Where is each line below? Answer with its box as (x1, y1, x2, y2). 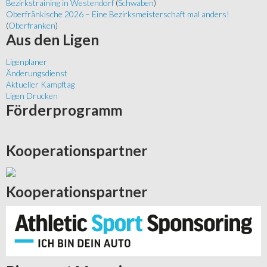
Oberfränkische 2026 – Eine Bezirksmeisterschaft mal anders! (6, 9, 229, 20)
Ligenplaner (6, 57, 47, 67)
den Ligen (31, 31, 99, 49)
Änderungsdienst (6, 68, 67, 79)
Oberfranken (8, 20, 55, 31)
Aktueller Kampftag (6, 79, 74, 90)
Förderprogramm (6, 101, 122, 119)
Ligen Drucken (6, 91, 58, 101)
